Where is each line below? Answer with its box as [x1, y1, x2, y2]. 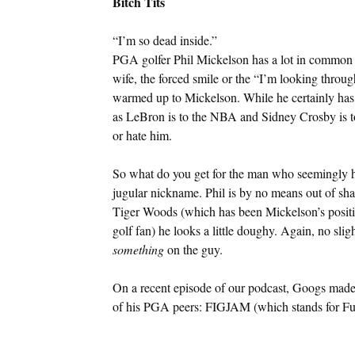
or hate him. [112, 126, 172, 143]
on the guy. [163, 240, 223, 258]
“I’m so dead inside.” [112, 31, 217, 48]
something [112, 240, 164, 258]
